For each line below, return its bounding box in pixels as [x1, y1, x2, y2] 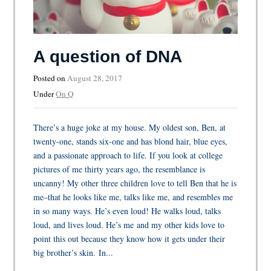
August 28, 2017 [67, 72, 123, 83]
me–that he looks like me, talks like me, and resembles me [33, 191, 233, 203]
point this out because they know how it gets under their [33, 232, 226, 244]
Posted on [33, 72, 68, 83]
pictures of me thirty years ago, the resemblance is [33, 163, 206, 175]
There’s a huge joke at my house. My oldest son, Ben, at [33, 121, 226, 133]
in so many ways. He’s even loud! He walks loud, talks [33, 204, 221, 217]
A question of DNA [33, 47, 183, 66]
